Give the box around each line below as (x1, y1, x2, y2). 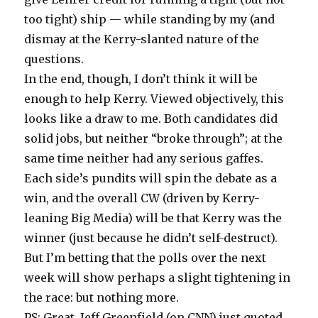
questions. (24, 51, 84, 66)
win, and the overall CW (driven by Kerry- (24, 190, 261, 205)
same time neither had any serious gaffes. (24, 150, 264, 165)
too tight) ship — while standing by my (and (24, 11, 275, 26)
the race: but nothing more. (24, 290, 180, 305)
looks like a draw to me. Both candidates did (24, 111, 278, 126)
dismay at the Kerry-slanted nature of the (24, 31, 260, 46)
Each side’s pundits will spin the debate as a (24, 170, 278, 185)
